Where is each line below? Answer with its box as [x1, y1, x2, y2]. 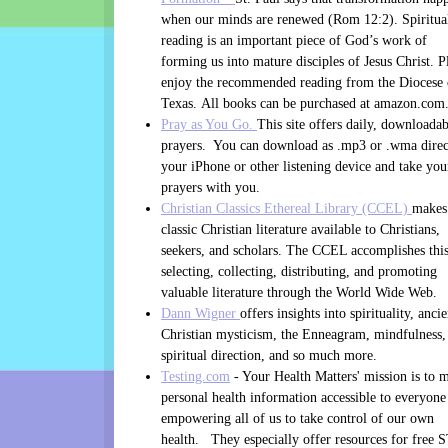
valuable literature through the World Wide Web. [161, 285, 437, 301]
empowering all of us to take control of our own [161, 411, 434, 427]
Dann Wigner [161, 306, 240, 322]
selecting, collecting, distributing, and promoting [161, 264, 437, 280]
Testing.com [161, 369, 230, 385]
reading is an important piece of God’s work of [161, 33, 427, 49]
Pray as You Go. [161, 117, 257, 133]
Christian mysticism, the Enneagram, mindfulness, [161, 327, 446, 343]
